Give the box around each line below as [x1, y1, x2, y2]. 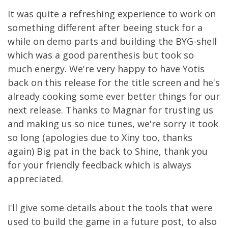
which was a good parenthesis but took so [8, 49, 194, 61]
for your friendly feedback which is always [8, 159, 191, 171]
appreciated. [8, 173, 63, 185]
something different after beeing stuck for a [8, 21, 203, 34]
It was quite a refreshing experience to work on [8, 8, 216, 20]
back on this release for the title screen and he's [8, 76, 220, 89]
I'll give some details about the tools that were [8, 202, 213, 214]
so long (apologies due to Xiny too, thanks [8, 131, 192, 144]
